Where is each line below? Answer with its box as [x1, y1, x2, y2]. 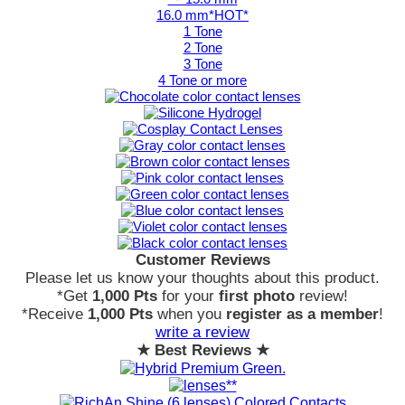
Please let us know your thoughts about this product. [25, 269, 380, 287]
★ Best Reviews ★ [136, 342, 269, 359]
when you [153, 306, 226, 323]
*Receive [22, 306, 88, 323]
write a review [155, 324, 250, 341]
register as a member [226, 306, 379, 323]
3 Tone [183, 56, 222, 71]
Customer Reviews [135, 251, 270, 268]
